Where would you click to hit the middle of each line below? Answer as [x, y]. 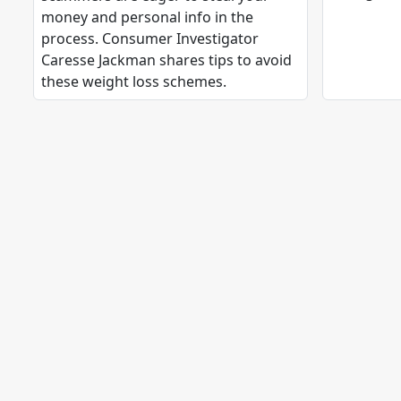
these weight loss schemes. [134, 82]
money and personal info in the [147, 17]
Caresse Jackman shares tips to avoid [166, 60]
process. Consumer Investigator [150, 39]
